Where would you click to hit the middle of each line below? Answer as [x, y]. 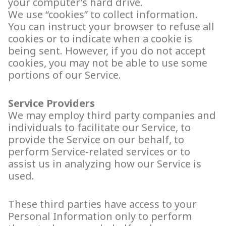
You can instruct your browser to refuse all [111, 27]
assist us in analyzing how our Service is [105, 164]
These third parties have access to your [102, 204]
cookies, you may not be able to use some [108, 63]
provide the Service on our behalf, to [96, 140]
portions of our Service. [65, 75]
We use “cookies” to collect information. [103, 15]
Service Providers [51, 103]
